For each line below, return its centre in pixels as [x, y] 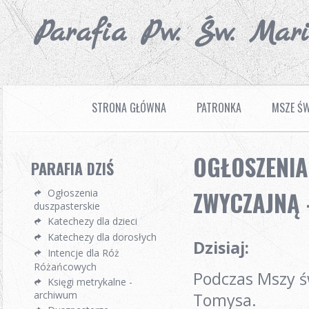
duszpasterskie [67, 206]
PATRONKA [219, 108]
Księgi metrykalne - [90, 282]
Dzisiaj [219, 248]
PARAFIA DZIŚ [72, 168]
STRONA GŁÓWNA [129, 108]
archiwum [56, 295]
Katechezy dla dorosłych [102, 237]
